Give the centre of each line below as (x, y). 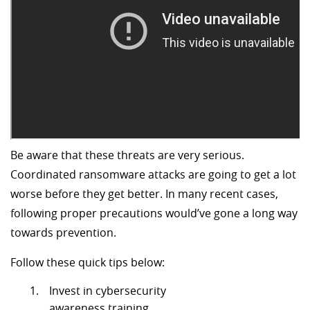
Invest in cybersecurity (108, 291)
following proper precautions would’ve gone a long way (154, 213)
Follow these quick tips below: (88, 262)
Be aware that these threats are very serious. (127, 155)
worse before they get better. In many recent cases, (144, 194)
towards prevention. (63, 232)
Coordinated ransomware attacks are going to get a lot (153, 174)
